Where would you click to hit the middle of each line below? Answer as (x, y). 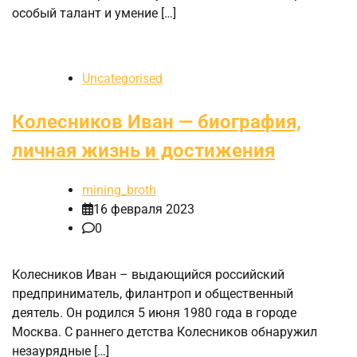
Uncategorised (122, 79)
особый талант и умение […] (94, 14)
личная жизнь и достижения (143, 151)
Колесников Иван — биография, (157, 122)
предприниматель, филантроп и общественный (153, 294)
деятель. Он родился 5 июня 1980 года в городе (154, 313)
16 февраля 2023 (144, 210)
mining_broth (119, 190)
